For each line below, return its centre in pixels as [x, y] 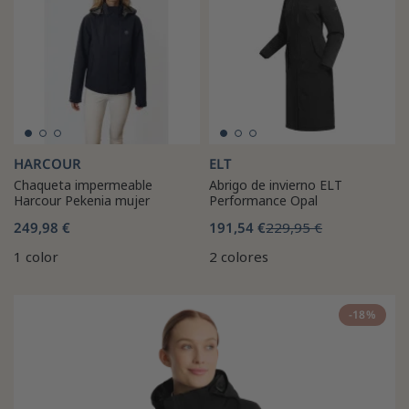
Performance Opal [263, 200]
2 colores [239, 256]
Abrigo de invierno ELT [276, 184]
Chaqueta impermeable [83, 184]
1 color [36, 256]
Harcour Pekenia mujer [82, 200]
